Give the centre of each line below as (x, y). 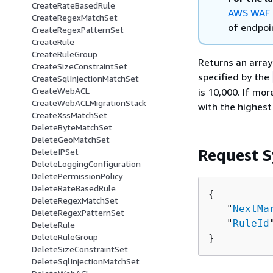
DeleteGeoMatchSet (71, 140)
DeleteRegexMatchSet (75, 200)
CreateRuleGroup (65, 54)
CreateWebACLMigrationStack (89, 103)
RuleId (251, 223)
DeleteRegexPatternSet (78, 213)
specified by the (235, 77)
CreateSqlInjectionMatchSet (85, 79)
